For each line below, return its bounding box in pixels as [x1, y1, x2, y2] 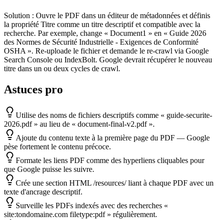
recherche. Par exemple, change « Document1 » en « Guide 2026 [4, 29, 206, 38]
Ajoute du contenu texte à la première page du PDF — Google [16, 134, 210, 142]
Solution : [4, 11, 34, 20]
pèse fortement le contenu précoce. [4, 142, 111, 151]
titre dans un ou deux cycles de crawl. [4, 64, 120, 73]
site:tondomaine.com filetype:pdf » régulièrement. [4, 210, 157, 219]
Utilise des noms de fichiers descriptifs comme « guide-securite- [16, 111, 212, 120]
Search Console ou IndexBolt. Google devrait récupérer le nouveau [4, 55, 212, 64]
